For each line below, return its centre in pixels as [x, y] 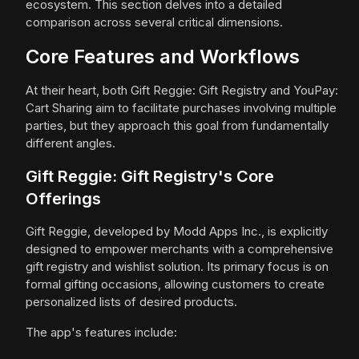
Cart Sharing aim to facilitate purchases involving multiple [181, 108]
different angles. [71, 143]
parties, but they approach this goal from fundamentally [177, 126]
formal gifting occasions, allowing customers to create [175, 284]
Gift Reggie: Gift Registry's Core [150, 177]
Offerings [63, 199]
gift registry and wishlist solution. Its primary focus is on [177, 267]
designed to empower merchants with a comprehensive [179, 249]
